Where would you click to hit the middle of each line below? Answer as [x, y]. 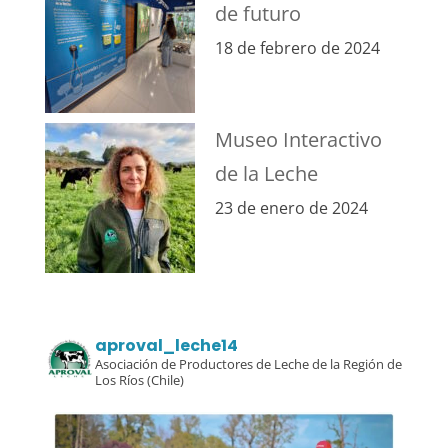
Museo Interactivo [298, 139]
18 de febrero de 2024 [297, 47]
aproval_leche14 [166, 345]
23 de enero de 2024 [291, 207]
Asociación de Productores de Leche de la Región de [248, 363]
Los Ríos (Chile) [139, 379]
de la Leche [266, 173]
